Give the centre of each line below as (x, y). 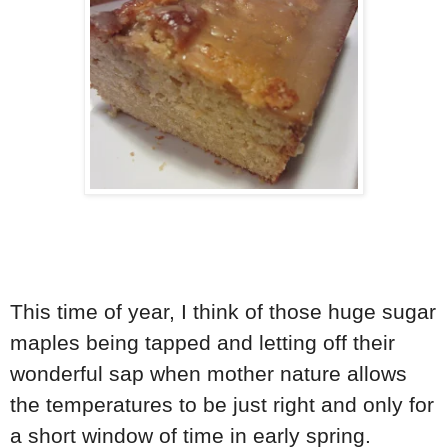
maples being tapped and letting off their (202, 342)
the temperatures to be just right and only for (222, 404)
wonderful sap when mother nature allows (208, 373)
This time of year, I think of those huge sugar (223, 311)
